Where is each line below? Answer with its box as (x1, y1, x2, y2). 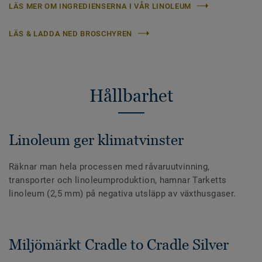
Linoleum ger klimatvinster (9, 131, 184, 148)
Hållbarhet (89, 85, 173, 106)
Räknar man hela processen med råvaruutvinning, (9, 161, 210, 172)
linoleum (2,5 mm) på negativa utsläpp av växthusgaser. (9, 188, 236, 199)
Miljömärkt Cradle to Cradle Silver (9, 236, 229, 253)
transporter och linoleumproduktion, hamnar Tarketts (9, 174, 227, 185)
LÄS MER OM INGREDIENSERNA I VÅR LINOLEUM (9, 1, 191, 11)
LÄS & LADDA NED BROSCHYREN (9, 29, 132, 38)
